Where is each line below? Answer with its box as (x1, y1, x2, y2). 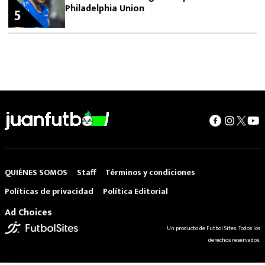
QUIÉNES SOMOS (5, 166, 67, 179)
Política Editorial (103, 185, 168, 198)
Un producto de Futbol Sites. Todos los (167, 224, 260, 234)
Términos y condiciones (105, 166, 195, 179)
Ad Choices (5, 205, 52, 221)
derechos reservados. (208, 235, 260, 245)
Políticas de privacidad (5, 185, 93, 198)
